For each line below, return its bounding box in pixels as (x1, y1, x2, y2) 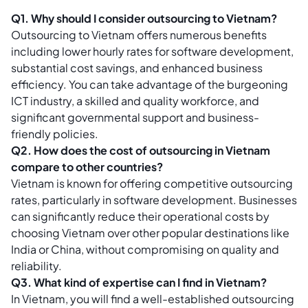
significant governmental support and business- (11, 109, 259, 124)
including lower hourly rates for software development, (11, 43, 294, 58)
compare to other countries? (11, 159, 163, 174)
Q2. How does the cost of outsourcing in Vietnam (11, 142, 270, 157)
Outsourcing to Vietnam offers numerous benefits (11, 27, 267, 42)
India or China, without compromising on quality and (11, 241, 279, 256)
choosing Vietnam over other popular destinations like (11, 225, 289, 240)
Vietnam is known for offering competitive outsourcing (11, 175, 293, 190)
